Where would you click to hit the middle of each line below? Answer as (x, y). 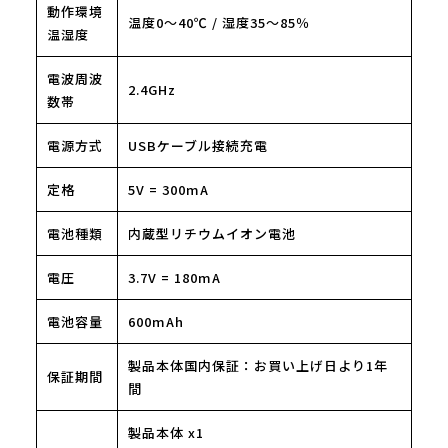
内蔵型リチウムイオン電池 (211, 234)
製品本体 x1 (165, 433)
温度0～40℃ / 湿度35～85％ (218, 23)
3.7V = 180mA (174, 278)
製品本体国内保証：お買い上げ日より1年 (257, 366)
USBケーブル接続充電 (197, 146)
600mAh (155, 322)
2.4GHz (151, 90)
